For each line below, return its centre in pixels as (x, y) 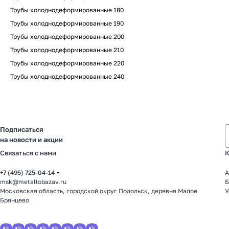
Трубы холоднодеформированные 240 (67, 76)
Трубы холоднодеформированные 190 (67, 23)
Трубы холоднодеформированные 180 (67, 10)
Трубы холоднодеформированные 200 (67, 37)
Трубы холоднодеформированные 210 (67, 50)
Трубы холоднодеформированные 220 (67, 63)
